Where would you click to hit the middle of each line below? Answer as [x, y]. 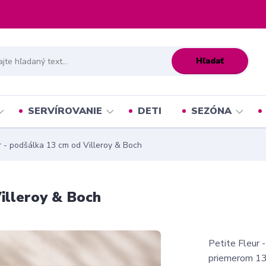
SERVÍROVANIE [65, 111]
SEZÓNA [211, 111]
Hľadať [210, 61]
